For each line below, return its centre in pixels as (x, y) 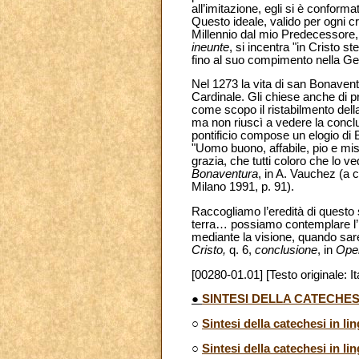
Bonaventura (225, 174)
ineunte (210, 47)
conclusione (286, 250)
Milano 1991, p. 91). (243, 187)
